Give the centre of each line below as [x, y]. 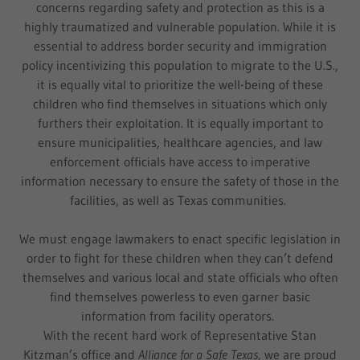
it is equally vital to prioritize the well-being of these [180, 84]
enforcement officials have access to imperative [180, 162]
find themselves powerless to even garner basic [180, 297]
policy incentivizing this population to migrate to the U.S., [180, 65]
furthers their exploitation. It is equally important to [180, 123]
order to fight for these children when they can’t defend [180, 258]
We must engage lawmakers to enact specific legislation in [180, 239]
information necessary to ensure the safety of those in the [180, 181]
